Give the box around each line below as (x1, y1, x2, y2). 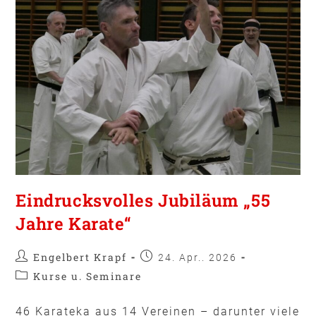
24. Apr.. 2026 (158, 251, 238, 263)
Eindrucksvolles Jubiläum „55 (16, 188, 271, 212)
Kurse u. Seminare (33, 269, 142, 283)
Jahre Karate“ (16, 212, 132, 235)
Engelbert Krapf (33, 250, 128, 264)
